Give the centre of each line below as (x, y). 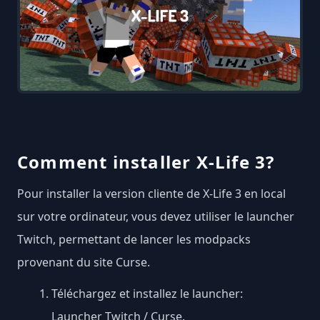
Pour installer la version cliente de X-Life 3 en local (151, 194)
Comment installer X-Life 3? (146, 162)
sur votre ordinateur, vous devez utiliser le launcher (156, 217)
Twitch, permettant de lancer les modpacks (134, 240)
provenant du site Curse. (84, 262)
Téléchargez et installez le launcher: (147, 294)
